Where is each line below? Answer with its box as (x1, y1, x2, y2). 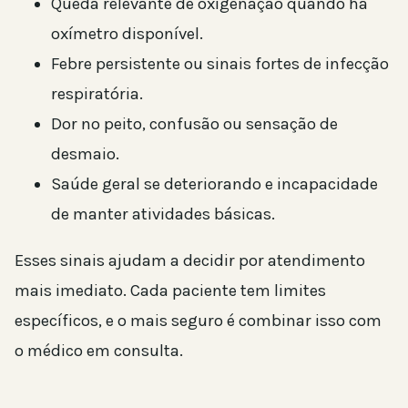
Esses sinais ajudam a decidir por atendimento (15, 250, 365, 271)
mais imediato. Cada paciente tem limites (15, 280, 326, 301)
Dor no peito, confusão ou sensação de (51, 113, 338, 134)
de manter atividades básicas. (51, 203, 275, 224)
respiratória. (51, 83, 143, 104)
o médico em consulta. (15, 341, 183, 362)
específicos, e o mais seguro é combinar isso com (15, 311, 382, 331)
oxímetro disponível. (51, 23, 203, 44)
